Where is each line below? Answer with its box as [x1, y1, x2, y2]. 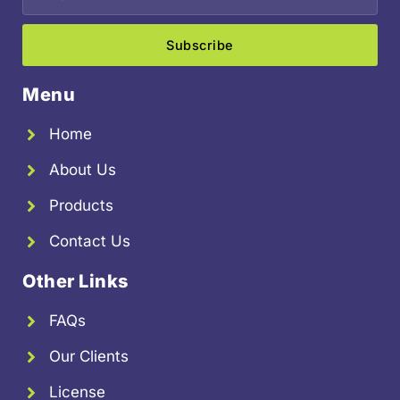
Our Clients [49, 347, 129, 365]
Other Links [22, 271, 129, 292]
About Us [49, 161, 116, 179]
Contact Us [49, 232, 130, 250]
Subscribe [166, 37, 234, 54]
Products [49, 196, 113, 214]
